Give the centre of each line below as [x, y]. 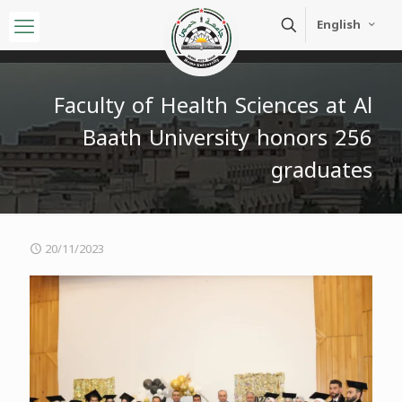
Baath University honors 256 [227, 138]
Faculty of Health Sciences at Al [213, 106]
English [339, 25]
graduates [322, 170]
